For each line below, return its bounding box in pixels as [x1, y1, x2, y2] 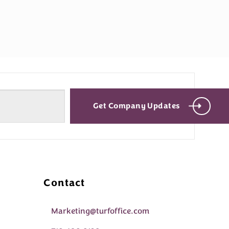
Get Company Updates [93, 100, 180, 111]
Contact [43, 176, 85, 190]
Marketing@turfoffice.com [51, 205, 150, 217]
